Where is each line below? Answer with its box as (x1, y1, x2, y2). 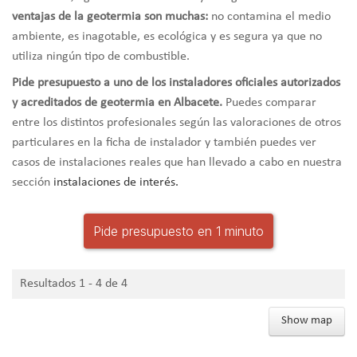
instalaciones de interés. (53, 175, 178, 189)
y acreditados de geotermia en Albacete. (12, 96, 222, 109)
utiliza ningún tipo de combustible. (12, 49, 190, 63)
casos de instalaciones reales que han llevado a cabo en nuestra (12, 155, 342, 169)
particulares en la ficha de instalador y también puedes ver (12, 135, 316, 149)
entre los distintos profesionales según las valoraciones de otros (12, 116, 341, 129)
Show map (281, 315, 332, 328)
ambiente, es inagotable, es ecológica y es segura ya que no (12, 29, 322, 43)
